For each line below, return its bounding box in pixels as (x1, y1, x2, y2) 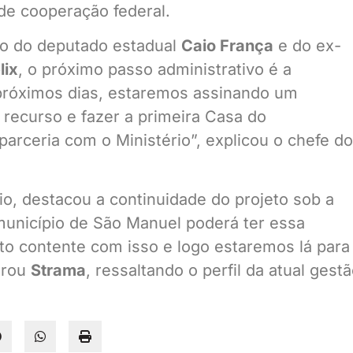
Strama (31, 260, 86, 280)
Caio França (181, 36, 273, 56)
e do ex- (273, 36, 341, 56)
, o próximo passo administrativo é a (18, 60, 292, 80)
